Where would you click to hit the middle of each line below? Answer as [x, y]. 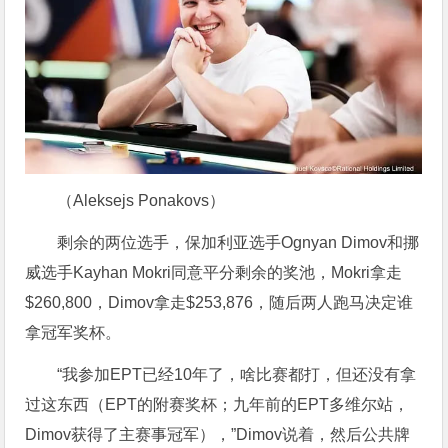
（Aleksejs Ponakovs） [141, 201]
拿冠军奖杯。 [73, 333]
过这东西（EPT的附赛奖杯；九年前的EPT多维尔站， [217, 405]
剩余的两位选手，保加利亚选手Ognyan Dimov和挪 [238, 243]
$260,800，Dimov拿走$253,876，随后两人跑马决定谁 [219, 303]
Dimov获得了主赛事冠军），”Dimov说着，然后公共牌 [218, 435]
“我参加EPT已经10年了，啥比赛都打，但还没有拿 [237, 375]
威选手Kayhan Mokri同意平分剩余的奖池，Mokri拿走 [214, 273]
